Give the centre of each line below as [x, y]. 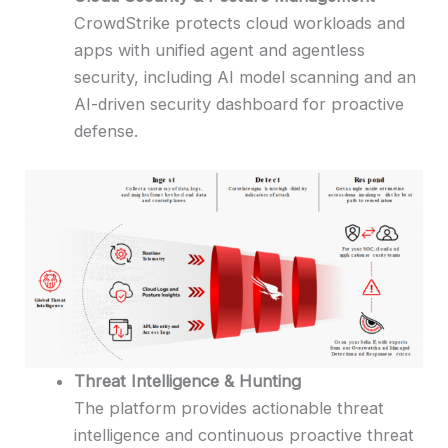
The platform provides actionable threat [229, 407]
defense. [106, 131]
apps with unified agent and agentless [220, 50]
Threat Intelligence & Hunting [188, 380]
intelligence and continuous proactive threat [244, 434]
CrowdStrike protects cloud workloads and [240, 23]
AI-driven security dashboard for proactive [239, 104]
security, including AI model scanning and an [245, 77]
